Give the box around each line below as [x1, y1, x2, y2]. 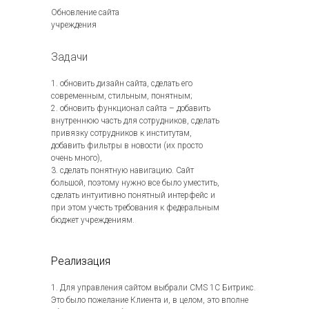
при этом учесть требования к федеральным [51, 203, 219, 212]
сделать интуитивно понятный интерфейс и [51, 190, 215, 200]
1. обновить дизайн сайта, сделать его [51, 79, 192, 88]
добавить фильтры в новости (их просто [51, 141, 203, 150]
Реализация [51, 255, 110, 268]
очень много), [51, 153, 102, 163]
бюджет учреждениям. [51, 215, 134, 225]
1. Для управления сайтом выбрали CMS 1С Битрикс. [51, 283, 256, 292]
